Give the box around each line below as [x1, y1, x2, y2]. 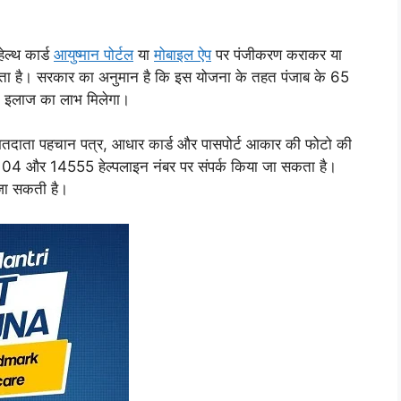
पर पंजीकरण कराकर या [211, 45, 342, 64]
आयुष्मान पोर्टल [54, 45, 133, 64]
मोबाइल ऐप [154, 45, 211, 64]
